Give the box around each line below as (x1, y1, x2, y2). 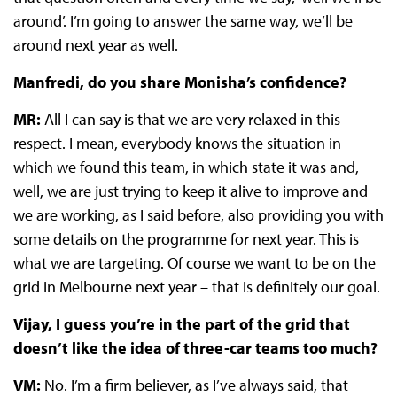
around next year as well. (12, 35, 178, 56)
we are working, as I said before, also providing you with (12, 205, 384, 226)
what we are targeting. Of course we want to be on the (12, 253, 376, 274)
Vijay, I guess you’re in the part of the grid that (12, 314, 350, 335)
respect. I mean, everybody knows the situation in (12, 133, 341, 154)
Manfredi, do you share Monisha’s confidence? (12, 72, 346, 93)
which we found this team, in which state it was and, (12, 157, 359, 178)
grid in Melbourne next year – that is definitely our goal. (12, 276, 380, 298)
